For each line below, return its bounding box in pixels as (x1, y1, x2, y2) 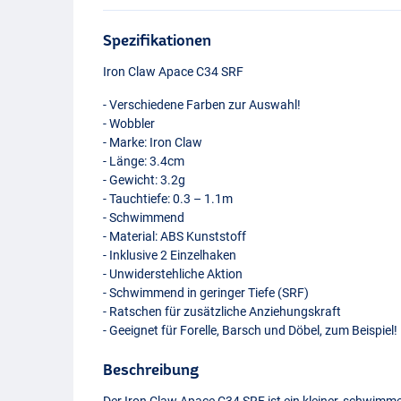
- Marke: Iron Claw (103, 134, 203, 149)
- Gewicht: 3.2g (103, 172, 186, 187)
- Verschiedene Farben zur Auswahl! (103, 97, 302, 112)
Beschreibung (103, 360, 200, 378)
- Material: (103, 228, 161, 243)
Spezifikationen (103, 30, 212, 48)
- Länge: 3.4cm (103, 153, 185, 168)
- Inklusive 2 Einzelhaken (103, 247, 237, 262)
